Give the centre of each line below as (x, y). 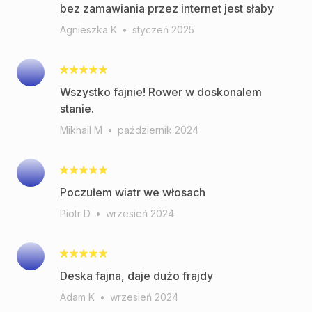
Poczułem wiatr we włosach (133, 192)
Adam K (77, 297)
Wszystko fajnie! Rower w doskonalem (161, 92)
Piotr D (75, 213)
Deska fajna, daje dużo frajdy (136, 276)
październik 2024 (158, 130)
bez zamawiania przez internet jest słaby (167, 8)
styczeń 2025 (163, 30)
